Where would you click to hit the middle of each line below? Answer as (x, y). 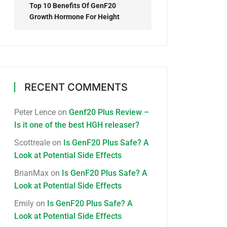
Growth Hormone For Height (74, 17)
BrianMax (31, 173)
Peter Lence (35, 112)
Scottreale (32, 143)
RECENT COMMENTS (76, 87)
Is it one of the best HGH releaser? (77, 125)
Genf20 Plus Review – (109, 112)
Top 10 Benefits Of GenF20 (73, 6)
